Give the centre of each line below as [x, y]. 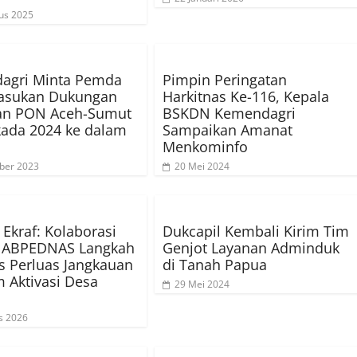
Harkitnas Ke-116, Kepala [246, 97]
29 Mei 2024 [202, 284]
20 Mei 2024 [202, 167]
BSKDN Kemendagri [229, 114]
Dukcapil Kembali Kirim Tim [256, 231]
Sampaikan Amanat [228, 130]
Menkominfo [205, 147]
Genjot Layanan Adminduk [251, 248]
